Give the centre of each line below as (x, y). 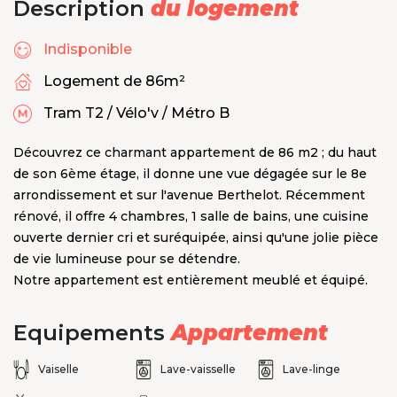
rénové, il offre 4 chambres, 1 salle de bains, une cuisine (191, 217)
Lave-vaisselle (198, 370)
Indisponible (88, 50)
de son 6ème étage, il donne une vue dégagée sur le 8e (190, 174)
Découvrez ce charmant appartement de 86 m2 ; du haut (195, 153)
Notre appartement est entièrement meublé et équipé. (191, 280)
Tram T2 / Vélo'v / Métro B (136, 113)
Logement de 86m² (114, 82)
